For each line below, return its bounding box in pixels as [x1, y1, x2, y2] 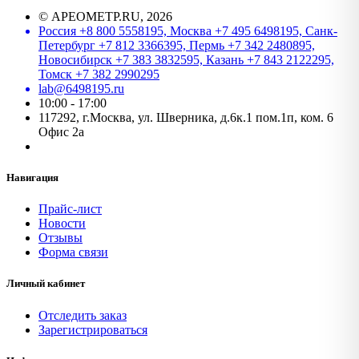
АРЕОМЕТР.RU [51, 9, 140, 23]
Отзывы [38, 231, 83, 245]
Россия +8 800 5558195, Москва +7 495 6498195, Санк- [38, 23, 337, 38]
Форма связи [38, 245, 108, 260]
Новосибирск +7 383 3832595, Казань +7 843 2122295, [38, 52, 334, 67]
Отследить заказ [38, 308, 127, 322]
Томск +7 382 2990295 [38, 67, 159, 81]
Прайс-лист [38, 202, 102, 216]
